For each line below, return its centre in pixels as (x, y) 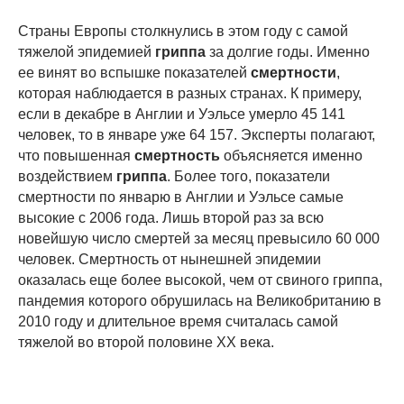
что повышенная (76, 156)
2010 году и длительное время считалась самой (178, 322)
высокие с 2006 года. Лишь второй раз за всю (171, 218)
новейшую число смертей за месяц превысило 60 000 (199, 239)
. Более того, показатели (248, 177)
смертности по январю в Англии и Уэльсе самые (181, 197)
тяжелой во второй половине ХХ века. (146, 343)
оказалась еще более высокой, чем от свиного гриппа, (200, 280)
